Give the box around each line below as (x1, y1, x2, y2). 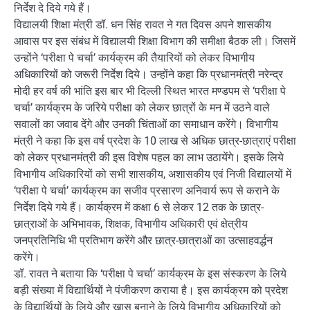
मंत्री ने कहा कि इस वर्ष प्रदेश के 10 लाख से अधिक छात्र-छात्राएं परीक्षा (14, 134, 296, 147)
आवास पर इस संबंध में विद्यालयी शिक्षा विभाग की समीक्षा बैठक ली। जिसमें (14, 34, 295, 48)
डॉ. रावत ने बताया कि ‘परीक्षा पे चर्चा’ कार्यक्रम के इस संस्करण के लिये (14, 266, 286, 280)
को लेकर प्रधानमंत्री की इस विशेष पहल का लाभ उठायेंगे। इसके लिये (14, 150, 284, 164)
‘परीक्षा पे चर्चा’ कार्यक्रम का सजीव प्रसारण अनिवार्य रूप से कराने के (14, 183, 280, 197)
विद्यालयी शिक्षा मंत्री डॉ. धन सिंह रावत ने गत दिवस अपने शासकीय (14, 17, 271, 31)
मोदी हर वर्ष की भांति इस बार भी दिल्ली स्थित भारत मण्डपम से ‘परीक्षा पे (14, 84, 286, 98)
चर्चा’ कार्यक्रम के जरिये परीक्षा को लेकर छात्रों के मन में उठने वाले (14, 100, 270, 114)
